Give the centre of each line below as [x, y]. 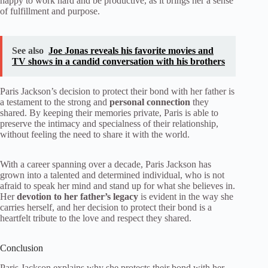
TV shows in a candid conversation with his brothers [118, 61]
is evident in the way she [186, 196]
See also [28, 50]
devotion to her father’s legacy [77, 196]
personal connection [150, 102]
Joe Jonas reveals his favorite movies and [131, 50]
